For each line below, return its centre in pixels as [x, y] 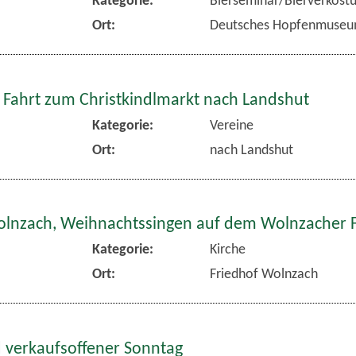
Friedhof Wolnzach [263, 275]
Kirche [227, 250]
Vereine [231, 126]
